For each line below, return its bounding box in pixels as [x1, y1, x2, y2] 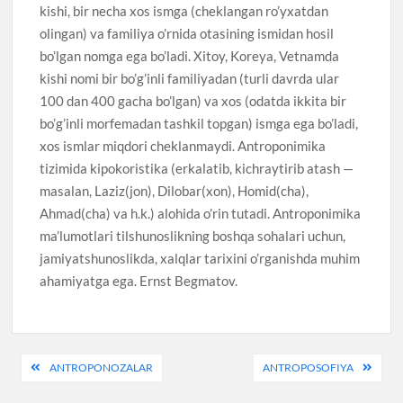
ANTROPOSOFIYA [262, 361, 354, 375]
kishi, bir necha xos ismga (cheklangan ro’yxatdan [40, 2, 329, 19]
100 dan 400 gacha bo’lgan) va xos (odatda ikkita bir [40, 92, 347, 109]
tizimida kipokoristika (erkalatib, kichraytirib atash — [40, 159, 354, 176]
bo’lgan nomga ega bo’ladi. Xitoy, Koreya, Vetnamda [40, 47, 340, 64]
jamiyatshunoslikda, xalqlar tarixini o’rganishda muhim [40, 249, 361, 266]
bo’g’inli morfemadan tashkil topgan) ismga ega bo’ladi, [40, 114, 359, 131]
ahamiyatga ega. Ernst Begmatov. [40, 272, 238, 289]
